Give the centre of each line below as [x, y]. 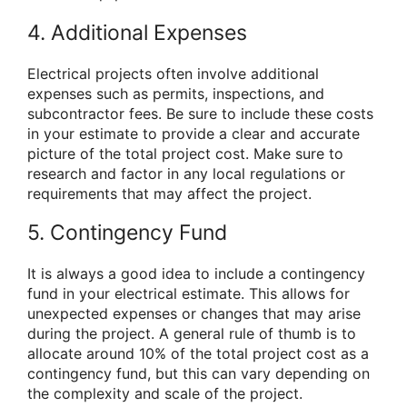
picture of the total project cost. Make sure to [185, 153]
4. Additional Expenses [137, 32]
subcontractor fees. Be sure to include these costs [200, 113]
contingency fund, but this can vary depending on [199, 373]
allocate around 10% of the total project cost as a [198, 353]
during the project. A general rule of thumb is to [192, 333]
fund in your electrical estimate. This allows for [189, 293]
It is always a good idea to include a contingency [196, 273]
